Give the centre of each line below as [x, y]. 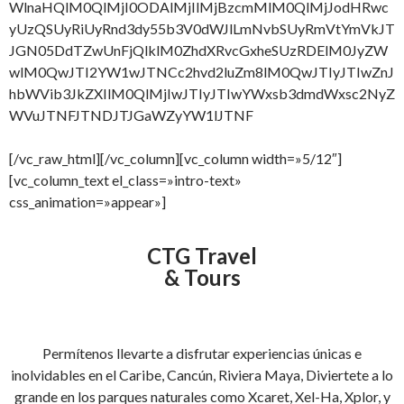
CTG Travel [202, 256]
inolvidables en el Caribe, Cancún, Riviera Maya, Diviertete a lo [202, 375]
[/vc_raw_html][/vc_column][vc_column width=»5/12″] [175, 158]
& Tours [202, 277]
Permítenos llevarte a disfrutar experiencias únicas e [202, 353]
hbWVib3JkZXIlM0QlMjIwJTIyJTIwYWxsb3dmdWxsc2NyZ [202, 93]
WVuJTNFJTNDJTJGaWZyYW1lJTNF [131, 115]
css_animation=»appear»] [87, 202]
